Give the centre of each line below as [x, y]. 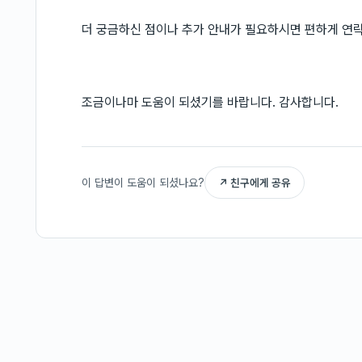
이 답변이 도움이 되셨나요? [143, 182]
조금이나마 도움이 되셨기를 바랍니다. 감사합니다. [210, 102]
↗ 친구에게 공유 [255, 183]
